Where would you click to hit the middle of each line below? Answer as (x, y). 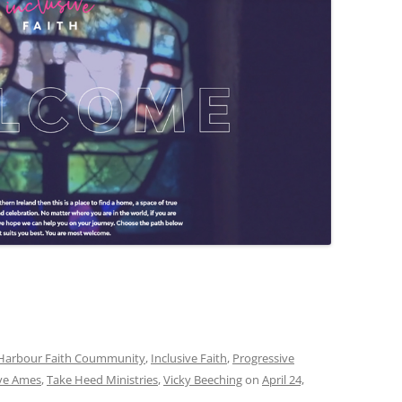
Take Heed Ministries (102, 380)
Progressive (263, 358)
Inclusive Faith (189, 358)
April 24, (283, 380)
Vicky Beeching (203, 380)
